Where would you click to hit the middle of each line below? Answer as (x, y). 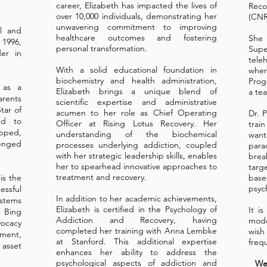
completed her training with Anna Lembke (136, 231)
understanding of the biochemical (136, 134)
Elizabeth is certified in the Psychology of (136, 209)
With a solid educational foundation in (136, 70)
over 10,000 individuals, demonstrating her (136, 16)
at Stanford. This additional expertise (136, 241)
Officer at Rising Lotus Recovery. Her (136, 123)
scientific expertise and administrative (136, 102)
